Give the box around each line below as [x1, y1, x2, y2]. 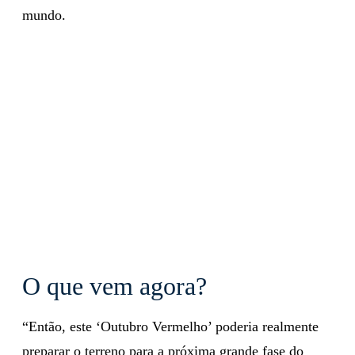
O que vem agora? [22, 271, 207, 300]
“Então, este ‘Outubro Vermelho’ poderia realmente [22, 318, 319, 334]
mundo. [22, 6, 66, 23]
